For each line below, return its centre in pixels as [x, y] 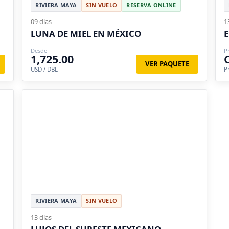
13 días [41, 217]
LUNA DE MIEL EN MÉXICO [86, 33]
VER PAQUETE [167, 64]
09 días [41, 21]
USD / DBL [44, 69]
